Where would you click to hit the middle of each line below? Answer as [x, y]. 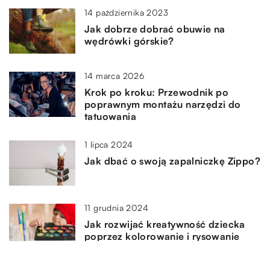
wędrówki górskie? [129, 41]
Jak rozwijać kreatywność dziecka [165, 224]
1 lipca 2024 [109, 144]
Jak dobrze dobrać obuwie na [155, 29]
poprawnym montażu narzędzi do [163, 104]
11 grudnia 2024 [116, 208]
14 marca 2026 [115, 76]
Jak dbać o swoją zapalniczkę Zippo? [172, 161]
